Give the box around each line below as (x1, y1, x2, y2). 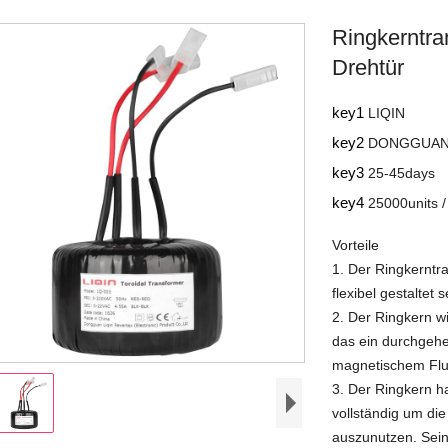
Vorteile (332, 237, 380, 254)
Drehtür (332, 55, 405, 81)
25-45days (368, 165, 436, 182)
